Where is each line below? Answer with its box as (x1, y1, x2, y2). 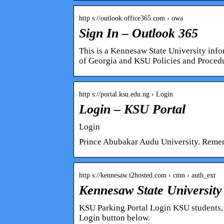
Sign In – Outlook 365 (79, 25, 198, 40)
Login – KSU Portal (79, 101, 185, 116)
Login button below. (79, 212, 150, 222)
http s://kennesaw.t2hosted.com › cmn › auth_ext (79, 171, 215, 179)
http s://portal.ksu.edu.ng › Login (79, 90, 173, 98)
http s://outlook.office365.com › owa (79, 14, 183, 22)
